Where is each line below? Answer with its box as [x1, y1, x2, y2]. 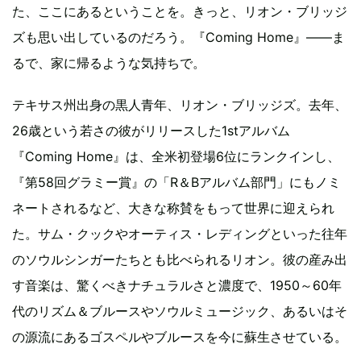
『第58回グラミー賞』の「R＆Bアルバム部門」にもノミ [12, 174, 341, 190]
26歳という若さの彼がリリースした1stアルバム [12, 122, 290, 139]
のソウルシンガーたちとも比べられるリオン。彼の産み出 [12, 251, 347, 268]
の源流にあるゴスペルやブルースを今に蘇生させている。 [12, 329, 347, 345]
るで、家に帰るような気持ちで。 [12, 55, 205, 71]
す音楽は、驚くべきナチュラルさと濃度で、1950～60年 [12, 277, 342, 293]
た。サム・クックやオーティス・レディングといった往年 [12, 226, 347, 242]
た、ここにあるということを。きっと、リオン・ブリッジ [12, 3, 347, 19]
